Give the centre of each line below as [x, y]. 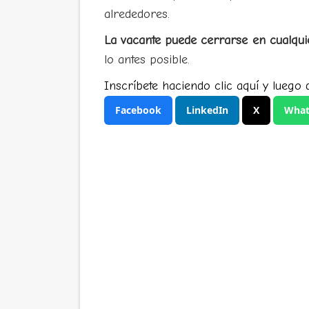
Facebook [138, 110]
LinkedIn [207, 110]
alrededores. [137, 14]
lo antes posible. [147, 60]
